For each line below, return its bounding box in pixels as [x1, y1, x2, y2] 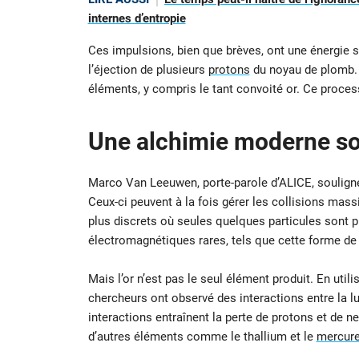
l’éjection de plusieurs [87, 63, 208, 78]
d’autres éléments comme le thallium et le [87, 329, 317, 345]
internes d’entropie [87, 10, 186, 26]
